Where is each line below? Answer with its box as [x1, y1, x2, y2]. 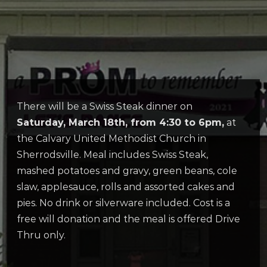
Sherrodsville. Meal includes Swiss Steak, [17, 149, 208, 161]
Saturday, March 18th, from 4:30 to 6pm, [17, 117, 224, 129]
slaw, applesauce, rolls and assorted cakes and [17, 181, 235, 193]
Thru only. [17, 229, 66, 241]
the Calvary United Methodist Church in [17, 133, 206, 145]
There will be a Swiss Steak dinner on [17, 101, 193, 113]
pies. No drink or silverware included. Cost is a [17, 197, 230, 209]
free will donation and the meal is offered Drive [17, 213, 240, 225]
